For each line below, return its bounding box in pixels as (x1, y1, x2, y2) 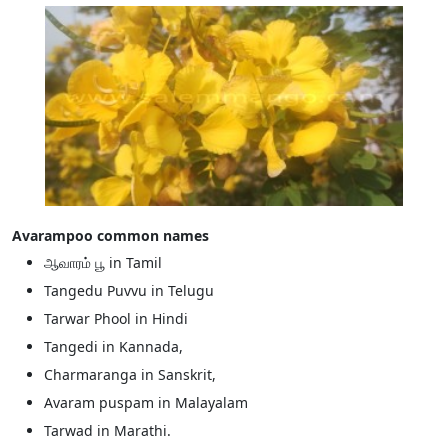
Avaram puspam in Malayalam (44, 393, 248, 412)
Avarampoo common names (12, 226, 209, 245)
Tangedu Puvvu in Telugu (44, 281, 214, 300)
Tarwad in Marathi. (44, 421, 171, 440)
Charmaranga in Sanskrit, (44, 365, 216, 384)
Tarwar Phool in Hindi (44, 309, 188, 328)
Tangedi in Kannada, (44, 337, 183, 356)
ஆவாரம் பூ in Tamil (44, 253, 162, 272)
